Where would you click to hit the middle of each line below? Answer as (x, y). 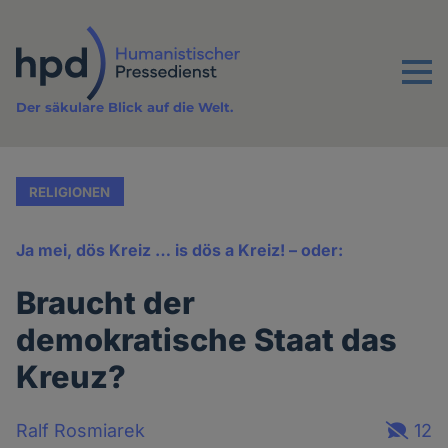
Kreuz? (71, 377)
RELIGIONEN (70, 191)
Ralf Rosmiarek (81, 430)
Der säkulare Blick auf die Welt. (125, 107)
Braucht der (106, 303)
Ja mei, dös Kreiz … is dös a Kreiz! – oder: (180, 250)
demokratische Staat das (207, 340)
